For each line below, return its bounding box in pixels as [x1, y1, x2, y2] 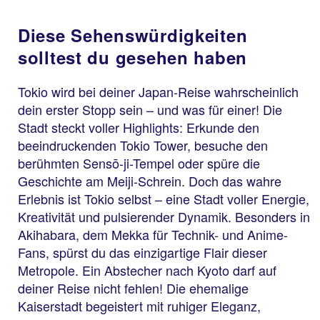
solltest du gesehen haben [18, 45, 247, 70]
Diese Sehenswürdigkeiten [18, 23, 248, 48]
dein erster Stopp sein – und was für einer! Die [18, 100, 282, 119]
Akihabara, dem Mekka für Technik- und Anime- [18, 225, 288, 244]
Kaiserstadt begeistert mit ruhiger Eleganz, [18, 296, 261, 316]
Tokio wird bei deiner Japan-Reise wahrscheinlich [18, 82, 299, 101]
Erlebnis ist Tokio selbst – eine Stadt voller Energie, [18, 189, 309, 209]
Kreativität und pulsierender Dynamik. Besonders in [18, 207, 310, 226]
